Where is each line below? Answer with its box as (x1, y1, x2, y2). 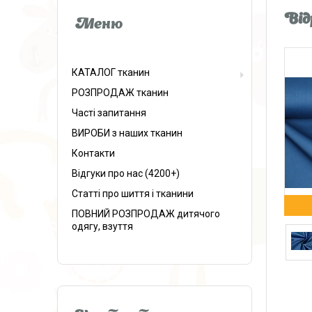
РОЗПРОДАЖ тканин (72, 87, 169, 98)
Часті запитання (72, 107, 146, 118)
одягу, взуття (72, 221, 133, 232)
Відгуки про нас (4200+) (72, 168, 180, 179)
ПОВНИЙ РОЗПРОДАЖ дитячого (72, 208, 220, 219)
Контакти (72, 148, 115, 159)
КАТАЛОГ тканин (72, 67, 150, 78)
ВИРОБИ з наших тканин (72, 127, 182, 139)
